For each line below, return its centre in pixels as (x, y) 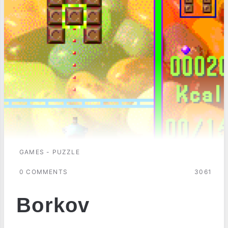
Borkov (53, 205)
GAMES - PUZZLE (50, 152)
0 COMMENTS (44, 172)
